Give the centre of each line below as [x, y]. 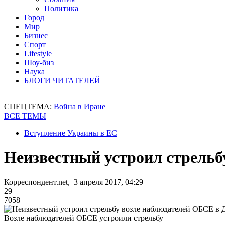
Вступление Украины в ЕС [71, 133]
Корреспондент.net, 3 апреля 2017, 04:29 [74, 182]
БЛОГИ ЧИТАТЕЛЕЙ [62, 81]
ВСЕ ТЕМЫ [25, 116]
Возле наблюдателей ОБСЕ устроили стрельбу [84, 218]
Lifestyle [38, 53]
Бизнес [36, 35]
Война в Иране [80, 107]
